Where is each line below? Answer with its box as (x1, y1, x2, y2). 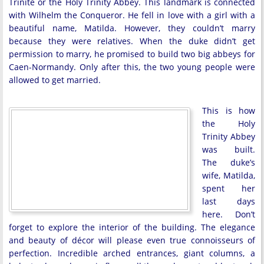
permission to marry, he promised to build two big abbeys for (9, 48, 255, 60)
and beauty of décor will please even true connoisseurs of (9, 235, 255, 246)
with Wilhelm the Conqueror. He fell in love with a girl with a (9, 9, 255, 21)
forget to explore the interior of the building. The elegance (9, 222, 255, 233)
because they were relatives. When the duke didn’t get (9, 35, 255, 47)
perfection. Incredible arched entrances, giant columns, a (9, 247, 255, 259)
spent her (202, 183, 255, 194)
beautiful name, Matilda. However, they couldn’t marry (9, 22, 255, 34)
